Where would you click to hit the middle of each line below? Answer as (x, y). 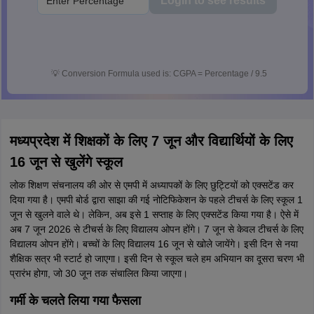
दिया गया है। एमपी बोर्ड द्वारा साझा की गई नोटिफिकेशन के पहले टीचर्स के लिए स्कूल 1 (156, 200)
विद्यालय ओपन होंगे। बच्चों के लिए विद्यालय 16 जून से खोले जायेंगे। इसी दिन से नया (153, 244)
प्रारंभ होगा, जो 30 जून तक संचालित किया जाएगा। (98, 273)
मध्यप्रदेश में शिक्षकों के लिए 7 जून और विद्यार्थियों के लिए (151, 141)
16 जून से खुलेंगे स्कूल (66, 162)
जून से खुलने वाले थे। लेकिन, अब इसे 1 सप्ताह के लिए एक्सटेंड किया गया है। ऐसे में (154, 214)
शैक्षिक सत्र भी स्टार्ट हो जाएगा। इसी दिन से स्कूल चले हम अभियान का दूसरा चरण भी (157, 259)
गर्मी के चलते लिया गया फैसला (75, 301)
